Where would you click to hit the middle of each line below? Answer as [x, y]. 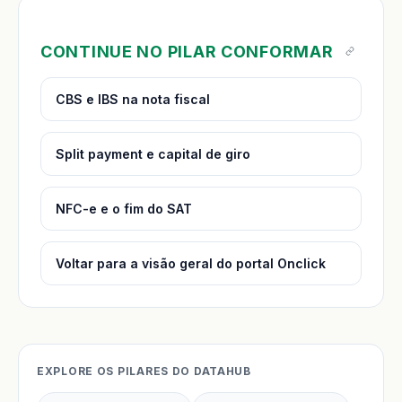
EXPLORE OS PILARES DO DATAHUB [144, 371]
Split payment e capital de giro [153, 153]
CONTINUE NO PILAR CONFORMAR [187, 51]
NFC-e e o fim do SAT [124, 208]
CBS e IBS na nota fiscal [133, 99]
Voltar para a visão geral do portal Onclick [191, 263]
